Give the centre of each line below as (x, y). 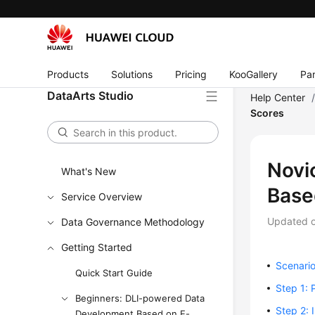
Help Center (278, 97)
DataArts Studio (91, 96)
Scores (268, 113)
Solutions (132, 74)
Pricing (191, 74)
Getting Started (97, 247)
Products (68, 74)
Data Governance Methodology (133, 222)
